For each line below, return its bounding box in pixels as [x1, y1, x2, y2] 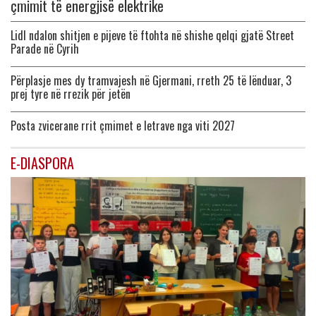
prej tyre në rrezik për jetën [11, 85, 130, 102]
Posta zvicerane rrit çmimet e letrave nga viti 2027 [11, 116, 235, 134]
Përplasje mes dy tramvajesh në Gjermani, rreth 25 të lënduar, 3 [11, 71, 291, 89]
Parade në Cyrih [11, 39, 79, 57]
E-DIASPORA [11, 152, 74, 174]
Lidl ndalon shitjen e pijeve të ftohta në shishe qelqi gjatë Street [11, 26, 294, 44]
